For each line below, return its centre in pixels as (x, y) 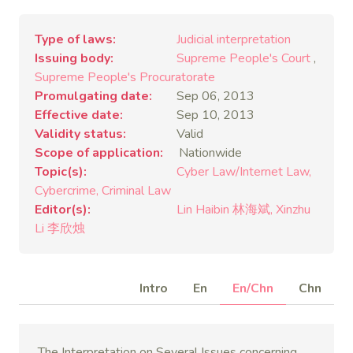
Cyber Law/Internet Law (243, 172)
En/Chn (253, 288)
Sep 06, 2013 (214, 96)
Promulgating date (92, 96)
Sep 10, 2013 (214, 115)
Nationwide (210, 153)
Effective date (77, 115)
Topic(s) (59, 172)
